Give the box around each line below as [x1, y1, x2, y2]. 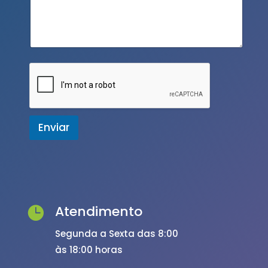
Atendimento [54, 202, 142, 221]
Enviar [38, 120, 69, 135]
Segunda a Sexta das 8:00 [54, 227, 178, 240]
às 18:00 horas [54, 243, 123, 257]
